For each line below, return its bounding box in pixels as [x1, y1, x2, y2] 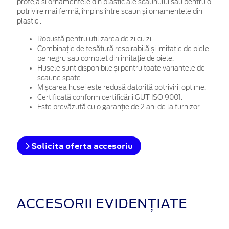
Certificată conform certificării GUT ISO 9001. [37, 93, 182, 101]
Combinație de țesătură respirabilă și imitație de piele [37, 44, 209, 53]
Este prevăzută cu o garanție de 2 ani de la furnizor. [37, 103, 201, 111]
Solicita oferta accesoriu [30, 140, 133, 151]
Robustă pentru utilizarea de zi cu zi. [37, 35, 153, 43]
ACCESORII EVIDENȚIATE [16, 194, 187, 213]
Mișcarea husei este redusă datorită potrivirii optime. [37, 83, 206, 91]
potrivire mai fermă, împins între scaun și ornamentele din [17, 7, 202, 15]
